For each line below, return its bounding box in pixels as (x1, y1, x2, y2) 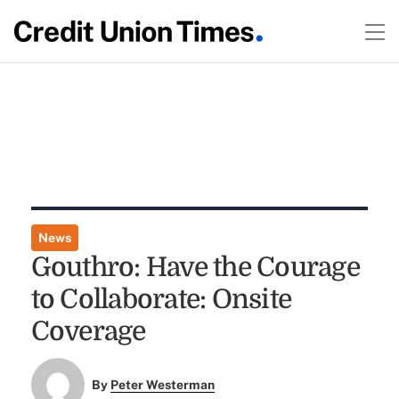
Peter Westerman (110, 378, 216, 393)
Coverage (30, 316, 146, 346)
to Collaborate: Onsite (30, 284, 292, 314)
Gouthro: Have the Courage (30, 252, 360, 282)
